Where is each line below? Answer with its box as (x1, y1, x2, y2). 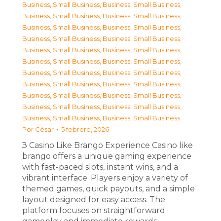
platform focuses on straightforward (22, 206, 165, 215)
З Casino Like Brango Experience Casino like (22, 141, 193, 150)
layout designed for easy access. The (22, 195, 165, 204)
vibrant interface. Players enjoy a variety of (22, 173, 188, 183)
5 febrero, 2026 (61, 125, 109, 133)
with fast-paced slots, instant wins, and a (22, 162, 178, 172)
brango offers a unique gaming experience (22, 151, 191, 161)
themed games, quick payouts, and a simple (22, 184, 195, 193)
